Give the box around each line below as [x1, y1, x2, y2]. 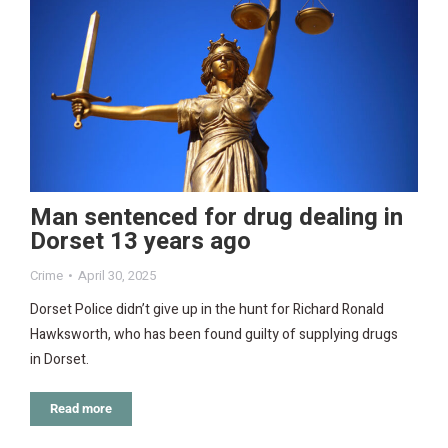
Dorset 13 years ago [30, 224, 251, 260]
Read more [50, 401, 112, 417]
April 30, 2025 [78, 266, 156, 286]
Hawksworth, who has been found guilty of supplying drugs [30, 324, 398, 346]
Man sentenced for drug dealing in [30, 200, 403, 236]
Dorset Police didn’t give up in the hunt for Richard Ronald [30, 299, 384, 321]
